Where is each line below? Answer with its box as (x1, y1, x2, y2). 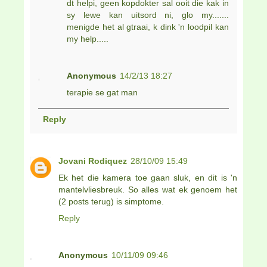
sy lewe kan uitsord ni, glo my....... (67, 10, 229, 20)
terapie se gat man (67, 87, 138, 97)
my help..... (67, 33, 109, 44)
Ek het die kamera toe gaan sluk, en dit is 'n (58, 172, 237, 182)
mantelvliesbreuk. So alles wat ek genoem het (58, 184, 237, 194)
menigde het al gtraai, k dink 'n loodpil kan (67, 21, 229, 32)
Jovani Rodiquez (58, 156, 127, 166)
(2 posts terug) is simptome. (58, 196, 164, 206)
